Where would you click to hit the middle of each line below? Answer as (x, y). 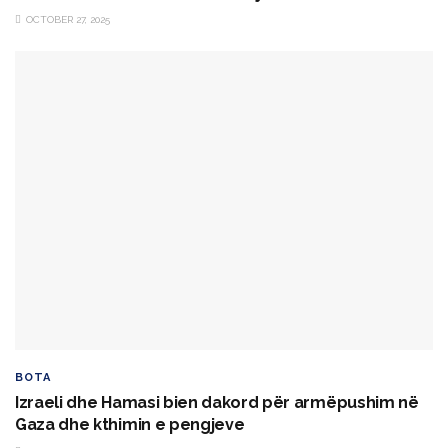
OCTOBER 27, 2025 (66, 20)
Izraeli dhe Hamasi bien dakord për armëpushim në (217, 402)
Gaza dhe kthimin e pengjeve (130, 424)
